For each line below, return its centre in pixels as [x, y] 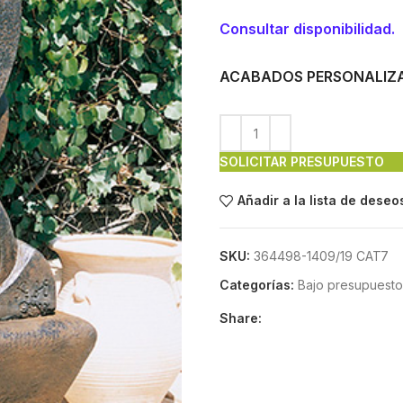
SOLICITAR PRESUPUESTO [302, 161]
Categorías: [257, 285]
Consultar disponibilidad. [307, 29]
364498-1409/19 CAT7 [321, 256]
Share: [241, 318]
